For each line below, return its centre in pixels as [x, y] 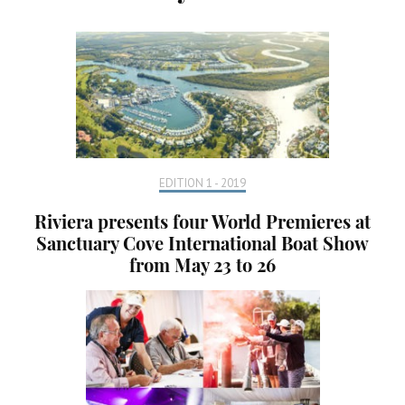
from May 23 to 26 [202, 264]
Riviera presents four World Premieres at [202, 221]
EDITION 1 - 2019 [202, 183]
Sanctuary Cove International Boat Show [202, 242]
